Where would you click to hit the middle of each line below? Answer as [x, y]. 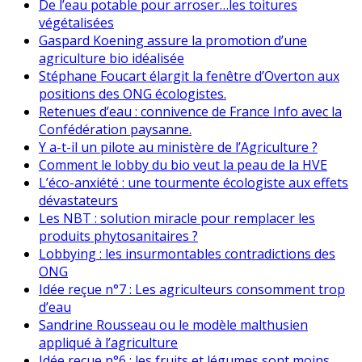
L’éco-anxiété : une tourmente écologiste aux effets [194, 182]
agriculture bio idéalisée [112, 58]
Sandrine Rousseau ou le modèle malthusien [173, 324]
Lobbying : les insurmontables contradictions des [187, 253]
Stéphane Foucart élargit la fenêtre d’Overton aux [189, 76]
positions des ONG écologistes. [133, 93]
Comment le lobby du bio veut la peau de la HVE [183, 164]
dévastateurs [78, 200]
